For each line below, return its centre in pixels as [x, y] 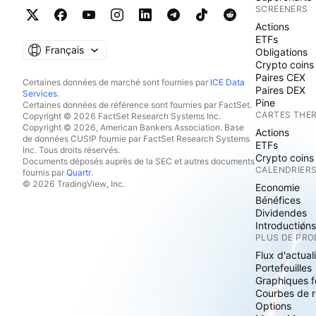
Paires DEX [280, 90]
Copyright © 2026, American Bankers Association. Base [133, 127]
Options [273, 306]
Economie [278, 187]
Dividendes [281, 213]
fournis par [44, 172]
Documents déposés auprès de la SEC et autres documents [139, 161]
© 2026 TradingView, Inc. [74, 184]
